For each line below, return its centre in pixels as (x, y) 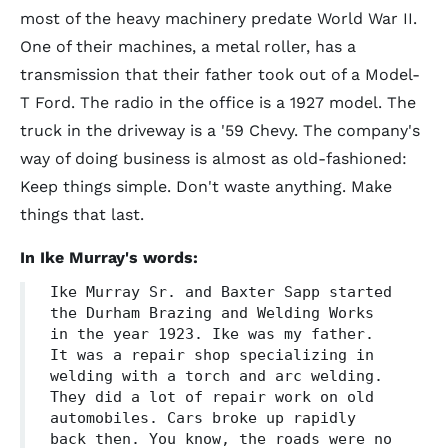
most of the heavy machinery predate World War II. (218, 18)
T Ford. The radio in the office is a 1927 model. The (218, 102)
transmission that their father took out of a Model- (220, 74)
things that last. (82, 214)
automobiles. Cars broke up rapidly (203, 418)
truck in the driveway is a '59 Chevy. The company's (220, 130)
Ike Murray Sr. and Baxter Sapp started (221, 292)
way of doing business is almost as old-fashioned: (213, 158)
